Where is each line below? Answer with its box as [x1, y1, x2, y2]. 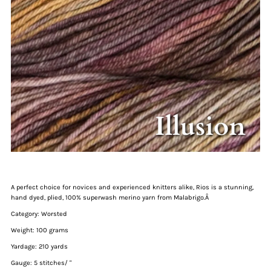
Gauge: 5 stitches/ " [10, 259, 71, 267]
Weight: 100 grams [10, 226, 68, 235]
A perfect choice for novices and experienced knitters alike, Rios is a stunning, [10, 183, 253, 192]
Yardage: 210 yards [10, 243, 68, 251]
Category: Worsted [10, 210, 67, 218]
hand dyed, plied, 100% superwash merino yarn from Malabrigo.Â [10, 194, 211, 202]
